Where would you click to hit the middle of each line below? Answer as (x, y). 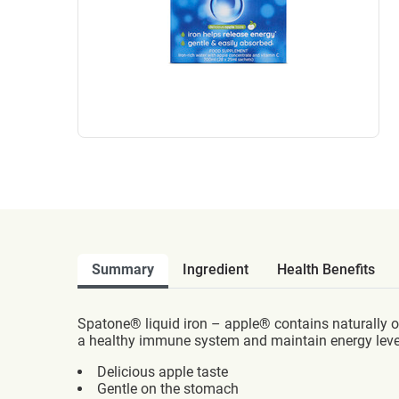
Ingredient (216, 269)
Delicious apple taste (163, 372)
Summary (123, 269)
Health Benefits (326, 269)
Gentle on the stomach (168, 389)
